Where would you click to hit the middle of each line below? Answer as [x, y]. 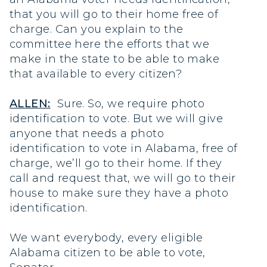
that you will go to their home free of [114, 14]
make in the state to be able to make [115, 59]
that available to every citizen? [96, 74]
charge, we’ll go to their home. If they [116, 163]
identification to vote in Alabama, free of [124, 148]
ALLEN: [30, 103]
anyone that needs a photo [87, 133]
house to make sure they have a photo [119, 193]
